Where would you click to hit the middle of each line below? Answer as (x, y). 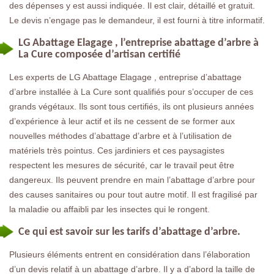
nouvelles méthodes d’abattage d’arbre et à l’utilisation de (120, 135)
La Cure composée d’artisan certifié (99, 54)
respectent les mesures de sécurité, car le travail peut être (122, 165)
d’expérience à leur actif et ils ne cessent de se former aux (122, 121)
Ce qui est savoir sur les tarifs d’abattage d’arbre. (129, 232)
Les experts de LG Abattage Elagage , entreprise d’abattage (125, 77)
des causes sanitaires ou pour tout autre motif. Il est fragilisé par (133, 194)
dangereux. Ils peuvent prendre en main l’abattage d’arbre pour (132, 180)
